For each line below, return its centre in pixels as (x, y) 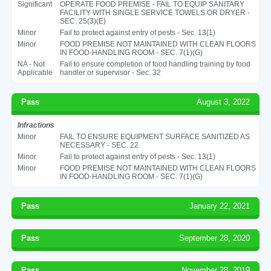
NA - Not (31, 64)
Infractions (36, 125)
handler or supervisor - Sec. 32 (110, 72)
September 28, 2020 (215, 238)
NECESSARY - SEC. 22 (99, 145)
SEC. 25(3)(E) (83, 21)
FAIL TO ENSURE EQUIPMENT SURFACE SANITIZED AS (155, 136)
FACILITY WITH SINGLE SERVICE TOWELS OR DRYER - (155, 12)
